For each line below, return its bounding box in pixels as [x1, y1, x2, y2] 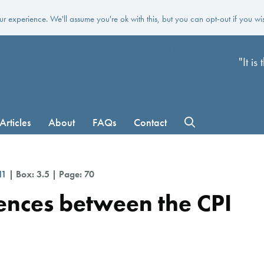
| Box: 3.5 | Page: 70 [6, 167, 94, 180]
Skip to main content [91, 42, 173, 54]
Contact [134, 115, 167, 129]
